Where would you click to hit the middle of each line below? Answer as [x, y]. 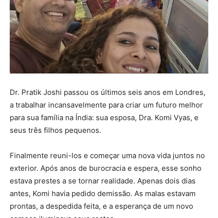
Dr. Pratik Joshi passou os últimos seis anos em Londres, [108, 92]
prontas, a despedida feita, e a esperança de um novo [101, 206]
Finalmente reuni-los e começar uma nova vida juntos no [107, 156]
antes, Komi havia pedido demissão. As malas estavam [103, 194]
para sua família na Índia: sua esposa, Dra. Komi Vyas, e [104, 118]
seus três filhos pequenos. [55, 130]
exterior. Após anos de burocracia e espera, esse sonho [106, 168]
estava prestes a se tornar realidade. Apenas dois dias [103, 181]
